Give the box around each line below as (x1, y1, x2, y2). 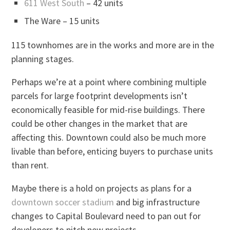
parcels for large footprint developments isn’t (11, 89, 188, 102)
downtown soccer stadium (11, 196, 114, 208)
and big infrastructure (114, 196, 200, 208)
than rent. (11, 159, 49, 171)
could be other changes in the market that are (11, 117, 188, 129)
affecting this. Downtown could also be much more (11, 131, 206, 143)
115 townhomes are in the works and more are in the (11, 39, 215, 51)
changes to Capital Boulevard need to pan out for (11, 209, 201, 222)
